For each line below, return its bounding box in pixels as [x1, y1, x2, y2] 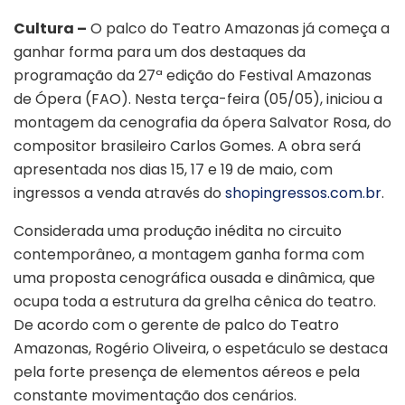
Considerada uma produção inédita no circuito [14, 221, 342, 242]
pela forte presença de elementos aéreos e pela [14, 362, 360, 383]
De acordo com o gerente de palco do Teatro [14, 315, 339, 336]
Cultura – [14, 18, 87, 40]
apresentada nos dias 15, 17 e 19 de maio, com [14, 159, 333, 181]
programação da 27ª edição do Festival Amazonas [14, 65, 372, 87]
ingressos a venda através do [14, 183, 225, 204]
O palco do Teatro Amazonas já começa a [87, 18, 390, 40]
